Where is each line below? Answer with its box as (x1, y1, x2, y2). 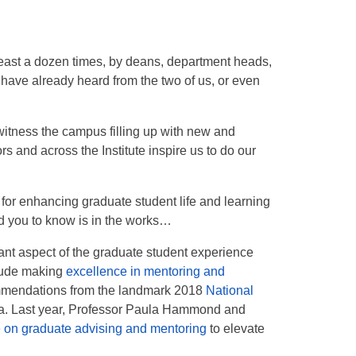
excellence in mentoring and (66, 265, 226, 278)
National (206, 284, 254, 297)
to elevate (207, 322, 265, 335)
